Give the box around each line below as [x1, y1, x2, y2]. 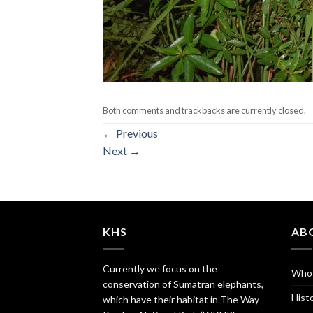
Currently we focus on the [103, 262, 217, 275]
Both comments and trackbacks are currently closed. [103, 105, 306, 117]
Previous [114, 126, 158, 140]
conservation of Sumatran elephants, [103, 277, 263, 290]
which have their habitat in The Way [103, 293, 259, 305]
